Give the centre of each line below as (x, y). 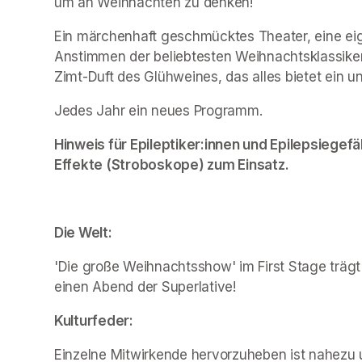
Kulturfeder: (94, 320)
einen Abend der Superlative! (145, 286)
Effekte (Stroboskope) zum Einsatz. (172, 164)
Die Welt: (83, 232)
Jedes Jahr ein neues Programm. (158, 110)
